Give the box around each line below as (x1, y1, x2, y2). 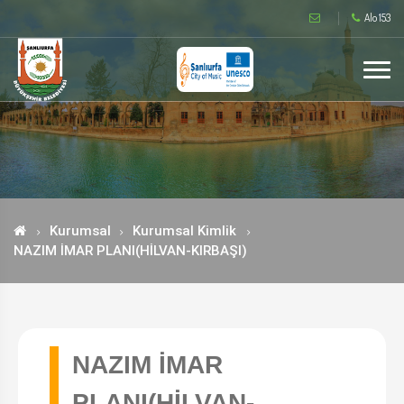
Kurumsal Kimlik (133, 223, 236, 239)
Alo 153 (364, 11, 390, 24)
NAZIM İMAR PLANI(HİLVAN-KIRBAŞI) (14, 243, 247, 259)
